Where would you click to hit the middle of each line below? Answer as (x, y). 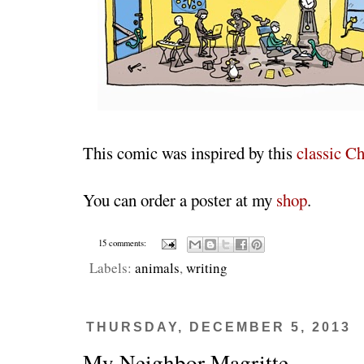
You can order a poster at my (180, 199)
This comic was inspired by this (190, 152)
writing (207, 267)
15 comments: (123, 243)
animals (157, 267)
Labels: (112, 267)
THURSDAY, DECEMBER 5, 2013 (219, 327)
